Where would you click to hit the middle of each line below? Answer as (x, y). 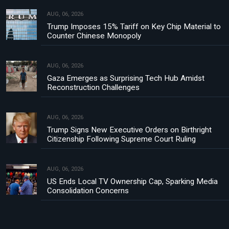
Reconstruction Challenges (93, 88)
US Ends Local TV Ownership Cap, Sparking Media (132, 182)
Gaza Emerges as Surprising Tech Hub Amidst (126, 78)
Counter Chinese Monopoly (94, 36)
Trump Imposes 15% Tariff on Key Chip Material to (134, 27)
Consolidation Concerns (88, 191)
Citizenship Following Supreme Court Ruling (121, 139)
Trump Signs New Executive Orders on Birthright (129, 130)
